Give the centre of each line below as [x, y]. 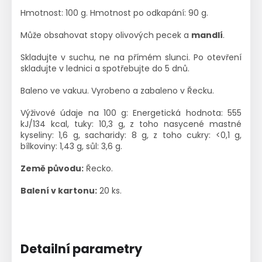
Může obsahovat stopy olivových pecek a [106, 35]
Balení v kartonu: [59, 190]
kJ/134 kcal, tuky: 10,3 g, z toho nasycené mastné [131, 124]
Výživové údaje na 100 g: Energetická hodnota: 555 [131, 113]
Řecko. [98, 168]
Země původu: [52, 168]
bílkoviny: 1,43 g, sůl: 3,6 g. [71, 146]
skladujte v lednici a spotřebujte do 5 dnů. [105, 68]
